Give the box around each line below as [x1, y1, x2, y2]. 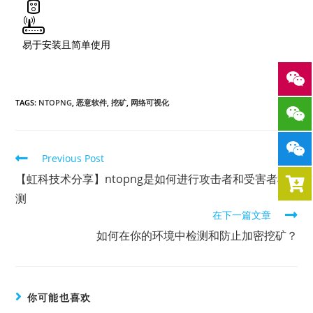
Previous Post [42, 152, 105, 166]
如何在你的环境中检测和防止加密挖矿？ [96, 228, 298, 244]
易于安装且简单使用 [22, 39, 111, 51]
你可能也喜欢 [27, 291, 92, 305]
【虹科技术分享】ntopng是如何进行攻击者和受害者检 [15, 171, 289, 187]
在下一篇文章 [212, 208, 271, 222]
